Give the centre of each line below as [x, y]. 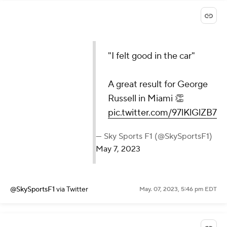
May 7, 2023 [118, 149]
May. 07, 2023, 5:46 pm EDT [178, 190]
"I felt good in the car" [152, 56]
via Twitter [72, 190]
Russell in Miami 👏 [146, 99]
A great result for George [158, 85]
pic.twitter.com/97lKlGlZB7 [162, 113]
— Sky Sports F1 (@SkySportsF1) [154, 137]
